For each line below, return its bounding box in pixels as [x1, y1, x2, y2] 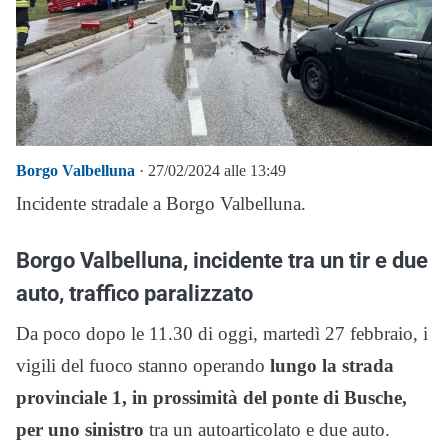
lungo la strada [265, 355, 394, 376]
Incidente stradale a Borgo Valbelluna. [16, 193, 306, 214]
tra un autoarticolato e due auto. [144, 419, 390, 440]
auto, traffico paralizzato [16, 280, 253, 306]
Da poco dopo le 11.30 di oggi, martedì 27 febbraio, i [16, 323, 428, 344]
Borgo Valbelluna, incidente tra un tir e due [16, 247, 428, 273]
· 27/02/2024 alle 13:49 [135, 162, 286, 179]
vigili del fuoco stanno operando [16, 355, 265, 376]
